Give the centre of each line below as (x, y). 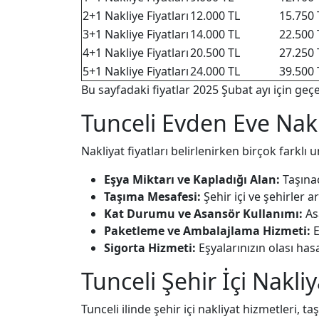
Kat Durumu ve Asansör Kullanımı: (203, 214)
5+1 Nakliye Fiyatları (136, 71)
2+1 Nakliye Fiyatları (136, 16)
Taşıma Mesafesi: (152, 197)
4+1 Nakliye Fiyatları (136, 53)
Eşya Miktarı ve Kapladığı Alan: (192, 179)
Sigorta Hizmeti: (150, 248)
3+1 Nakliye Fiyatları (136, 34)
